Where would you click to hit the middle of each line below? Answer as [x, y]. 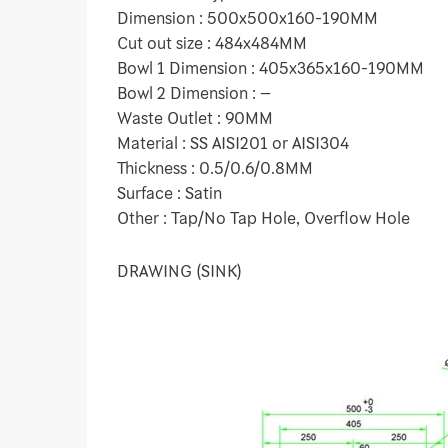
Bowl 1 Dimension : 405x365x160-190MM [270, 68]
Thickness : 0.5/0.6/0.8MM [215, 168]
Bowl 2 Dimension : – [194, 93]
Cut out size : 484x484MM [212, 43]
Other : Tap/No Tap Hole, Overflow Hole [263, 218]
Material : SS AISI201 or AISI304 [233, 143]
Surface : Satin [169, 193]
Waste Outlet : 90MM [195, 118]
